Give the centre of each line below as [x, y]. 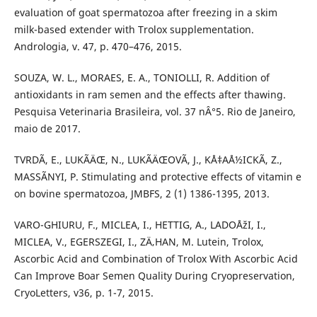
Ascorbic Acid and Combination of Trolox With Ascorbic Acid [156, 258]
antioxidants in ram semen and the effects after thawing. [150, 94]
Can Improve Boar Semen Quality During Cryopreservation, [154, 275]
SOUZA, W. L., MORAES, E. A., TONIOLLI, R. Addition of [142, 77]
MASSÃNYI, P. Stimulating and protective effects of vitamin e [157, 176]
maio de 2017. [47, 128]
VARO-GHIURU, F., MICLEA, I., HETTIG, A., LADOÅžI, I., [140, 224]
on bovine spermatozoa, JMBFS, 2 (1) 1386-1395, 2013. [142, 193]
